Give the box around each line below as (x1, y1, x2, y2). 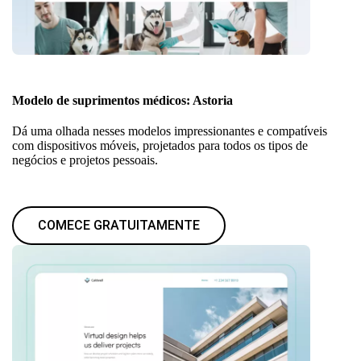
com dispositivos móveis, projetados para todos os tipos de (12, 138, 308, 152)
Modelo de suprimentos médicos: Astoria (12, 93, 233, 107)
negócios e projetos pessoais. (12, 152, 158, 167)
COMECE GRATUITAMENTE (38, 217, 200, 233)
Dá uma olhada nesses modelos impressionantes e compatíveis (12, 123, 327, 138)
